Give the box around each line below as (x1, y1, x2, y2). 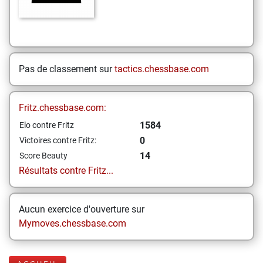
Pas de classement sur (19, 63, 114, 75)
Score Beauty (19, 151, 68, 160)
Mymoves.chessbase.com (19, 218, 126, 229)
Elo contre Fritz (19, 120, 74, 130)
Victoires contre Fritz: (19, 136, 96, 145)
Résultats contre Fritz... (19, 165, 113, 176)
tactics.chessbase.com (114, 63, 209, 75)
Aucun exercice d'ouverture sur (19, 204, 144, 215)
